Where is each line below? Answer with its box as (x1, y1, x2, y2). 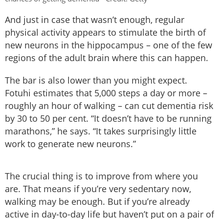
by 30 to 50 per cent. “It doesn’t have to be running (5, 112, 212, 125)
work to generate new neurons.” (5, 138, 136, 150)
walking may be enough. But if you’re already (5, 196, 190, 208)
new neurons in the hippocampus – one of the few (5, 39, 212, 51)
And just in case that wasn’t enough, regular (5, 14, 184, 26)
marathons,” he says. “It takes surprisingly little (5, 125, 197, 137)
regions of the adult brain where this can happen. (5, 52, 208, 64)
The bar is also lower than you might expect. (5, 74, 187, 87)
